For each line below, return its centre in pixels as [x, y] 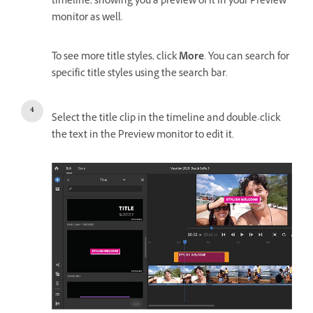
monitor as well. [87, 19]
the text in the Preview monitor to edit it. [143, 136]
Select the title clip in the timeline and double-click [166, 119]
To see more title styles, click [115, 58]
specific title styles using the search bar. [141, 74]
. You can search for [247, 58]
